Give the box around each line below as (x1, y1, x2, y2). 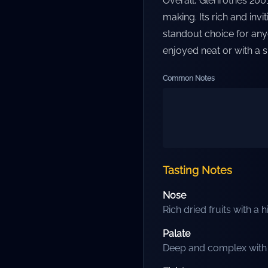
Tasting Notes (163, 164, 232, 176)
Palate (163, 228, 190, 239)
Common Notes (163, 74, 215, 83)
